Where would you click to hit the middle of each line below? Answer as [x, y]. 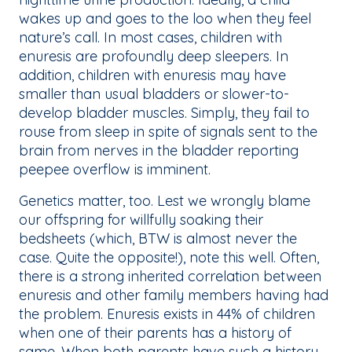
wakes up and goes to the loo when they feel [165, 19]
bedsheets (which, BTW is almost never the [158, 239]
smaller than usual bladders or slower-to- [154, 94]
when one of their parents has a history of [155, 333]
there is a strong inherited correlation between [170, 277]
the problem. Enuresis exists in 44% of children [167, 314]
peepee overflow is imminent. [117, 170]
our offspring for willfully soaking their [141, 220]
